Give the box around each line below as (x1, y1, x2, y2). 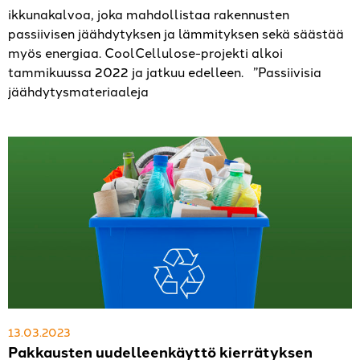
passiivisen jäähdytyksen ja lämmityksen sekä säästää (8, 24, 344, 43)
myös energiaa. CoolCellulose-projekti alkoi (8, 43, 283, 62)
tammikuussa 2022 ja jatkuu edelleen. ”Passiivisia (8, 63, 321, 81)
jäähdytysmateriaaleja (8, 82, 149, 100)
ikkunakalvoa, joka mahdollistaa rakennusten (8, 5, 289, 23)
